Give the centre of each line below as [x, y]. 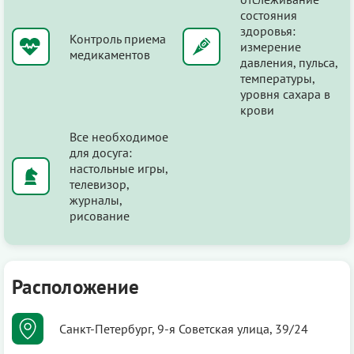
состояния [269, 15]
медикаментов [110, 54]
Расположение [75, 286]
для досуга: [101, 152]
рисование [100, 215]
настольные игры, [119, 168]
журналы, [96, 200]
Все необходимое [119, 136]
